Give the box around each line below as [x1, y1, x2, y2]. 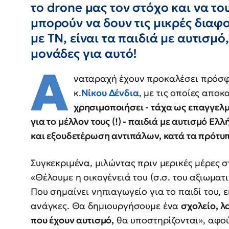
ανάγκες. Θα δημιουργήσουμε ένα [31, 200, 181, 212]
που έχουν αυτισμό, [31, 214, 114, 226]
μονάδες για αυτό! [31, 46, 138, 62]
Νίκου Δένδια [81, 87, 139, 99]
